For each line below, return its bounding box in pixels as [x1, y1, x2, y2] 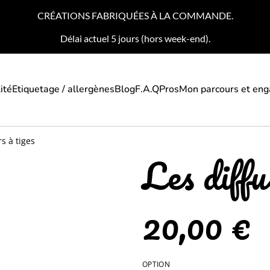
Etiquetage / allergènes [11, 83, 115, 96]
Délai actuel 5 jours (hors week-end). [60, 33, 210, 44]
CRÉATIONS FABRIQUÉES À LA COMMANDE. [37, 10, 233, 21]
